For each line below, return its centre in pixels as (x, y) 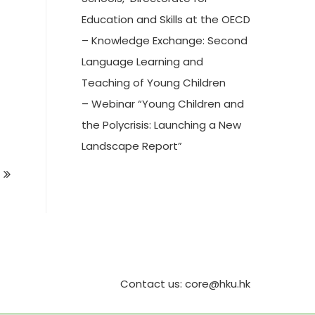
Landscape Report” (132, 146)
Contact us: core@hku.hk (186, 284)
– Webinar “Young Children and (163, 104)
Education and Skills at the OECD (166, 20)
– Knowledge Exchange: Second (165, 41)
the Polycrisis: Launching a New (161, 125)
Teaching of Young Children (154, 83)
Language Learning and (142, 62)
